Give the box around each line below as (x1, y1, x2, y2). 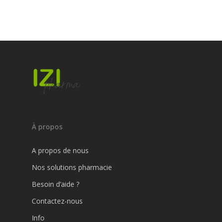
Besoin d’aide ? (32, 179, 79, 189)
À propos (32, 122, 62, 131)
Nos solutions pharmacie (32, 163, 112, 172)
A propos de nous (32, 146, 89, 155)
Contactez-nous (32, 196, 83, 206)
